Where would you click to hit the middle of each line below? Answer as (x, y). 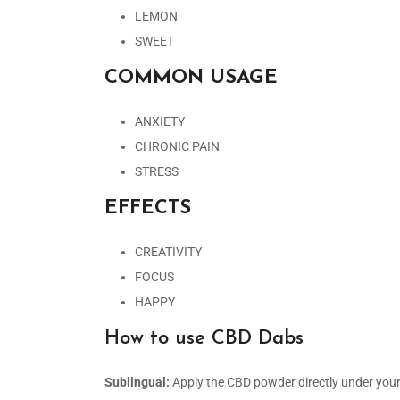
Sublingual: (138, 382)
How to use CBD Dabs (204, 338)
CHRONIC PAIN (177, 146)
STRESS (157, 171)
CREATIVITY (168, 251)
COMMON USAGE (191, 78)
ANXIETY (160, 121)
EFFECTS (148, 208)
